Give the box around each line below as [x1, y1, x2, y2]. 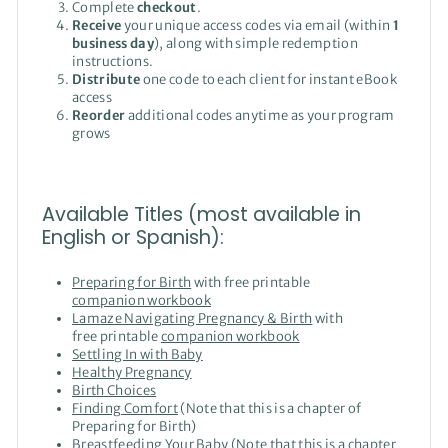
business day [72, 34, 154, 52]
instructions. [72, 52, 154, 70]
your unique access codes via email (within [123, 16, 393, 34]
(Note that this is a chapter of [177, 399, 362, 417]
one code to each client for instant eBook [142, 70, 397, 88]
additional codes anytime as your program [127, 106, 395, 124]
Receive [72, 16, 124, 34]
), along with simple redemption [153, 34, 358, 52]
